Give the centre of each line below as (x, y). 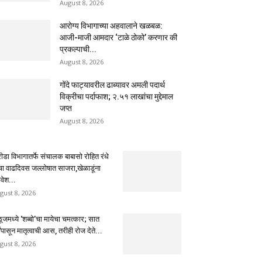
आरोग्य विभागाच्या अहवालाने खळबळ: (111, 26)
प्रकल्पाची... (78, 49)
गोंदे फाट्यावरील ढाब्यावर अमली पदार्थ (112, 85)
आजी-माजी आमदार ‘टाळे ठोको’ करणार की (118, 38)
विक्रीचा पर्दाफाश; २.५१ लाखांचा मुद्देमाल (116, 97)
